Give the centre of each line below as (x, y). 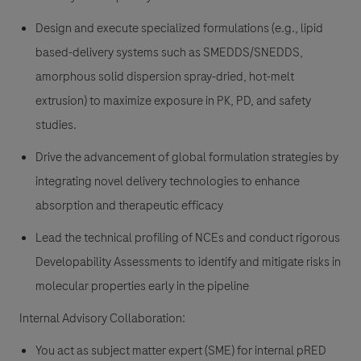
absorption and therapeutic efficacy (129, 206)
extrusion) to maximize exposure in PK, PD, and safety (173, 101)
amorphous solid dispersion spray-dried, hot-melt (165, 77)
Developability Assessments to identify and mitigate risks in (188, 262)
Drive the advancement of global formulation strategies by (187, 158)
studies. (56, 125)
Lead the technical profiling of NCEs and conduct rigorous (188, 238)
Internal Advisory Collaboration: (102, 319)
